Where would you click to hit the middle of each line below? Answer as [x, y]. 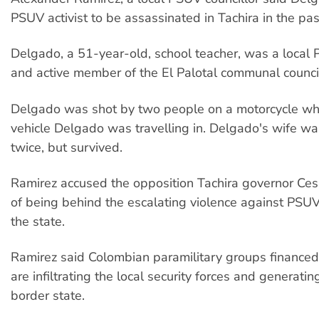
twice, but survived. [67, 147]
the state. [38, 222]
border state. [48, 296]
